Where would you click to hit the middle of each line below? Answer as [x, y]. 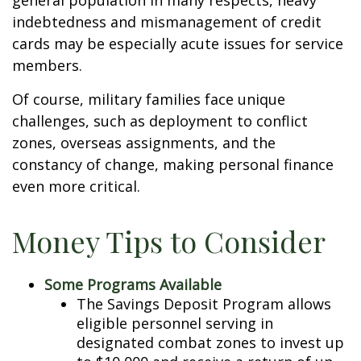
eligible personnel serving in [175, 323]
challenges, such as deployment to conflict [160, 121]
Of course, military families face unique [149, 99]
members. [47, 65]
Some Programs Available [133, 284]
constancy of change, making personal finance [173, 164]
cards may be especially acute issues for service [178, 44]
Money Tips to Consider [169, 241]
